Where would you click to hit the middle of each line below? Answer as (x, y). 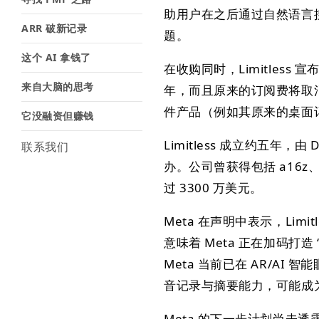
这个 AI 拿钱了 (56, 57)
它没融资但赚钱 (58, 116)
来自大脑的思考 (58, 87)
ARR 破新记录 (54, 28)
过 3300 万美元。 (213, 188)
